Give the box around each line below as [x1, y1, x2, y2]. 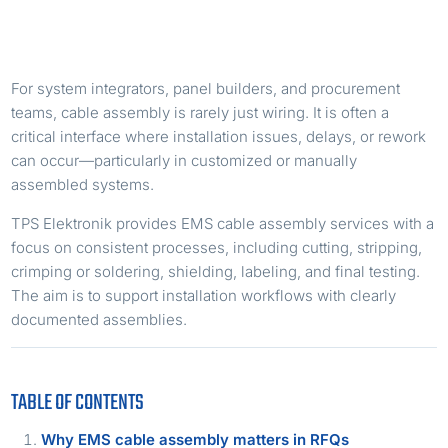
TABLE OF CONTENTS [11, 385, 145, 420]
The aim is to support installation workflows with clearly [11, 285, 397, 305]
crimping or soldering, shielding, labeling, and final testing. [11, 261, 421, 281]
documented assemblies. [11, 309, 188, 329]
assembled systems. [11, 174, 155, 194]
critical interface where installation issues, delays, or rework [11, 126, 427, 146]
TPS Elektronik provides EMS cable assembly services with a [11, 213, 435, 233]
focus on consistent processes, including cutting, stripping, [11, 237, 423, 257]
